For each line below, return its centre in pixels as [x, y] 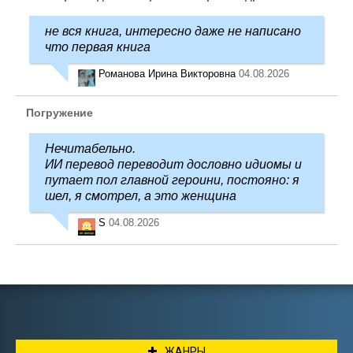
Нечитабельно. [90, 148]
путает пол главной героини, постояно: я [172, 180]
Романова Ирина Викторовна [169, 73]
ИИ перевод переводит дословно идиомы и [173, 164]
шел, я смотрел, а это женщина [141, 195]
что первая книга [98, 46]
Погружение [59, 112]
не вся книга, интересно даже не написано [173, 31]
